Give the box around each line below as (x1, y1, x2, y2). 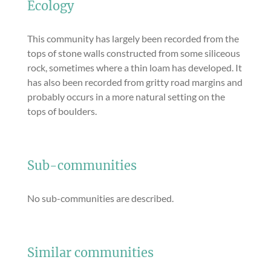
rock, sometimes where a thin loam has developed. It (27, 62, 242, 73)
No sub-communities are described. (27, 192, 174, 204)
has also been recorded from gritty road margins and (27, 76, 243, 88)
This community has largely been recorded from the (27, 33, 239, 44)
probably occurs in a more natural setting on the (27, 91, 225, 102)
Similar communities (27, 245, 154, 261)
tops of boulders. (27, 105, 97, 117)
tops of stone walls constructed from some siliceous (27, 47, 240, 59)
